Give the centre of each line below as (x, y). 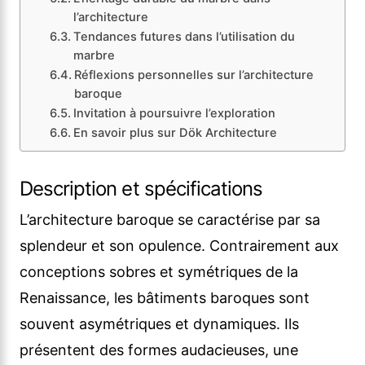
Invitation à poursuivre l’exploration (174, 114)
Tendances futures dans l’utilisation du (184, 37)
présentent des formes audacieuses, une (159, 350)
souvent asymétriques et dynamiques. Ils (159, 324)
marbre (94, 56)
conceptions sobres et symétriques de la (159, 272)
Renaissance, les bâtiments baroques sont (165, 298)
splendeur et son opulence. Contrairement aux (179, 246)
